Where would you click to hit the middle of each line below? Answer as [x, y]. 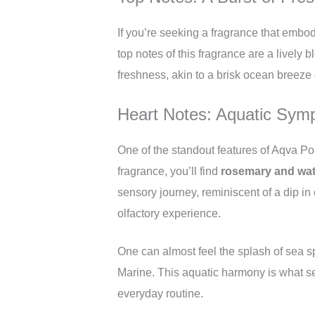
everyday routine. [160, 294]
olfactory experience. [169, 213]
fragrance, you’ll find [169, 171]
